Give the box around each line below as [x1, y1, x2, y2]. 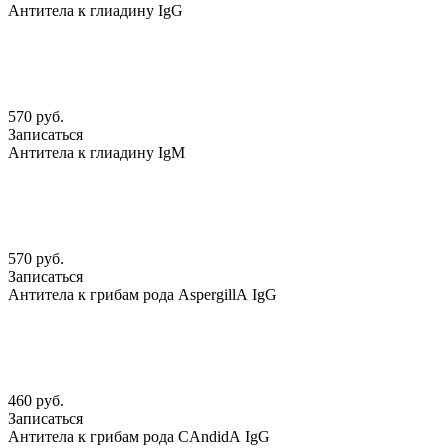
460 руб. [8, 392, 64, 410]
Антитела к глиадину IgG [8, 2, 183, 20]
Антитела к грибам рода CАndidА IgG [8, 428, 270, 446]
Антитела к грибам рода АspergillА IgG [8, 286, 277, 304]
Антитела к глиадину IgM [8, 144, 185, 162]
